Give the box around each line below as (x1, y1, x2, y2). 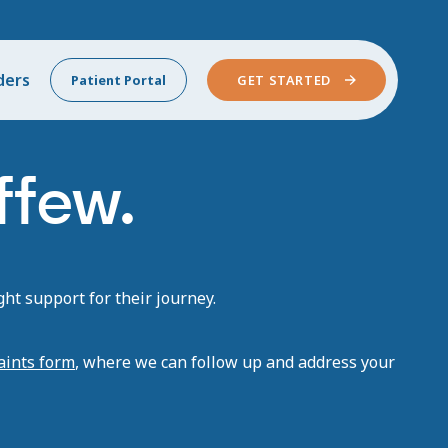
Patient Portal (71, 71, 166, 89)
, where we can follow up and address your (75, 351, 395, 373)
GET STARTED (237, 71, 332, 89)
